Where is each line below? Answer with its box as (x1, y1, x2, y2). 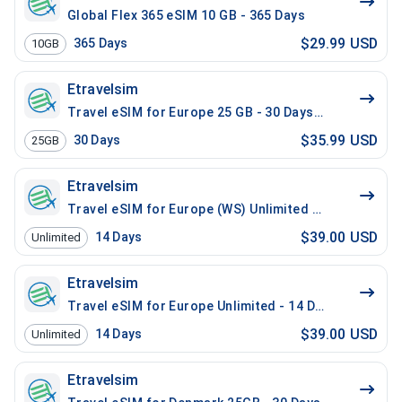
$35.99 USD (300, 131, 378, 149)
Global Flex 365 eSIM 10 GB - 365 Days (67, 8, 306, 22)
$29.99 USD (300, 34, 378, 52)
